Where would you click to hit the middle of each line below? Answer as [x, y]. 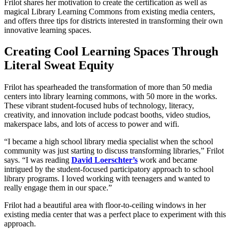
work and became [167, 160]
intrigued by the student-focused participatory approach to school [109, 169]
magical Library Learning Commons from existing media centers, [110, 11]
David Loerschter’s [104, 160]
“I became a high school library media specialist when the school [109, 142]
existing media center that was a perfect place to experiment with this [115, 215]
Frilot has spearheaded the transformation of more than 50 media [108, 87]
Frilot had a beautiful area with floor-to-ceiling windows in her [105, 205]
